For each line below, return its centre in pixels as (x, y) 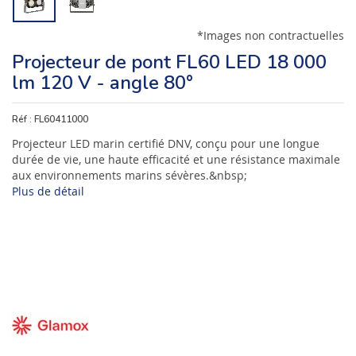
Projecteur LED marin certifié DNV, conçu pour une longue (166, 143)
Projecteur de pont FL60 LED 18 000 (169, 62)
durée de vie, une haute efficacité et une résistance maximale (176, 159)
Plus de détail (48, 191)
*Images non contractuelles (271, 35)
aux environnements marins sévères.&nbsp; (130, 175)
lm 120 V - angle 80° (103, 83)
